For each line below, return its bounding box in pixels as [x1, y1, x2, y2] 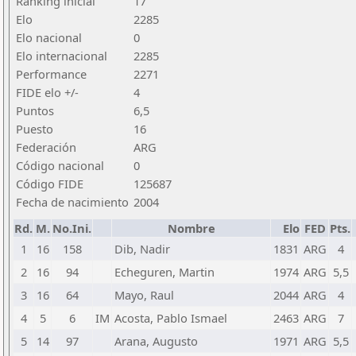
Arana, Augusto [114, 333, 198, 349]
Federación [16, 139, 76, 155]
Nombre [167, 220, 215, 236]
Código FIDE [16, 176, 83, 192]
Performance [16, 66, 87, 82]
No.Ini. [52, 220, 91, 236]
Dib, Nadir [114, 241, 170, 257]
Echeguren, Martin [114, 264, 215, 280]
